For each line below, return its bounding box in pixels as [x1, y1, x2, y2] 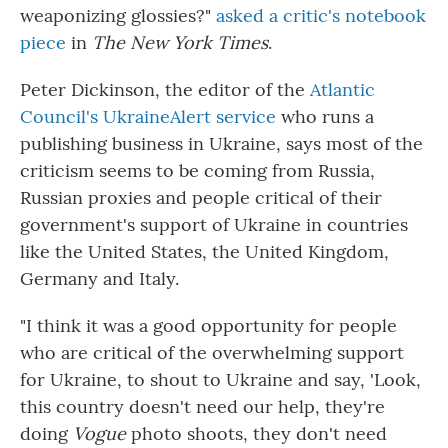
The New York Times [92, 31, 268, 54]
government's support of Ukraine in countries [20, 213, 408, 236]
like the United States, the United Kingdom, [20, 240, 389, 263]
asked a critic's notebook [216, 4, 426, 27]
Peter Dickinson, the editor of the [20, 78, 305, 101]
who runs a [276, 105, 374, 128]
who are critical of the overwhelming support [20, 341, 404, 364]
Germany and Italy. [20, 267, 179, 290]
